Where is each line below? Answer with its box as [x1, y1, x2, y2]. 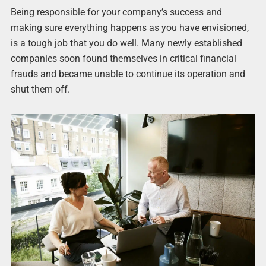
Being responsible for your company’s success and [10, 7, 222, 18]
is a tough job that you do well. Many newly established [10, 37, 242, 49]
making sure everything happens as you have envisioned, [10, 22, 249, 34]
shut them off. [10, 84, 70, 96]
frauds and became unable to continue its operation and [10, 68, 245, 80]
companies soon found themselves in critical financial [10, 53, 236, 65]
